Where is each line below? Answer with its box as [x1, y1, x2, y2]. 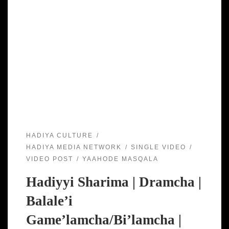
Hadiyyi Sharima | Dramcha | [26, 174, 201, 190]
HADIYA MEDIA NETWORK [26, 144, 122, 151]
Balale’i [26, 193, 73, 209]
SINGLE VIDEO [130, 144, 186, 151]
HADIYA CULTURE [26, 131, 93, 139]
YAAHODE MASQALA [82, 155, 158, 163]
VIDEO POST [26, 155, 73, 163]
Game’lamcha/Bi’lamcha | [26, 212, 181, 228]
